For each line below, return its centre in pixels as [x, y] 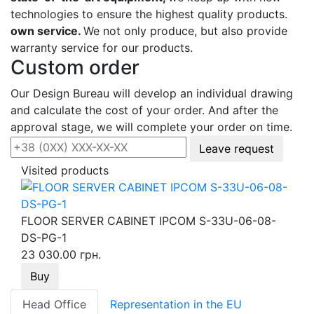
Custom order [75, 67]
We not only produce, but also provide [185, 30]
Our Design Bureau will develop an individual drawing [152, 93]
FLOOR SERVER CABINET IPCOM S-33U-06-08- [149, 220]
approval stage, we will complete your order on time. [151, 127]
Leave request [237, 148]
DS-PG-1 [44, 237]
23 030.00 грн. [61, 254]
